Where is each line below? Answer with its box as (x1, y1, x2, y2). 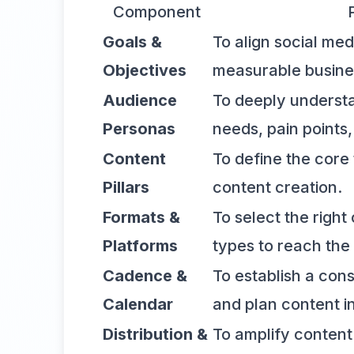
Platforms (103, 235, 178, 255)
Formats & (103, 207, 180, 227)
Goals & (103, 32, 162, 51)
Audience (103, 90, 177, 110)
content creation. (213, 177, 342, 197)
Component (113, 2, 201, 21)
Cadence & (103, 265, 187, 285)
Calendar (103, 294, 173, 314)
